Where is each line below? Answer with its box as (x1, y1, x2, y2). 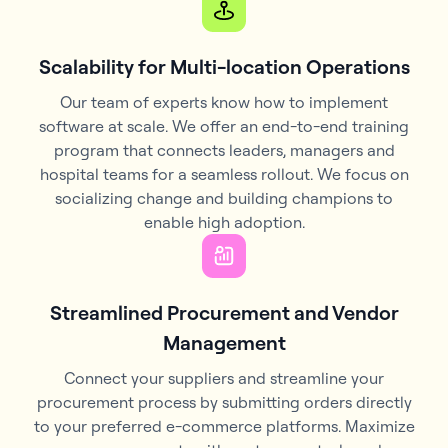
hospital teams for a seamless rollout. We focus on (39, 163, 409, 184)
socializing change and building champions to (55, 187, 393, 208)
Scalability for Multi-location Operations (38, 53, 410, 79)
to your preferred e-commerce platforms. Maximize (33, 415, 415, 436)
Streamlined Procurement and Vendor (49, 299, 399, 325)
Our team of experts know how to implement (60, 91, 388, 112)
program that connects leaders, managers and (53, 139, 395, 160)
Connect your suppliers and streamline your (64, 367, 384, 388)
